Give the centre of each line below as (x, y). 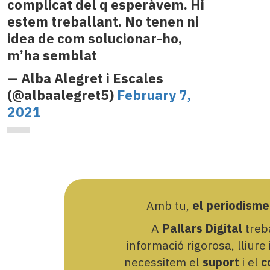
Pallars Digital (202, 228)
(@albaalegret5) (62, 95)
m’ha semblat (52, 55)
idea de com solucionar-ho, (94, 39)
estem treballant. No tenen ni (103, 22)
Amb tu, (169, 205)
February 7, (154, 95)
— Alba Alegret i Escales (85, 78)
